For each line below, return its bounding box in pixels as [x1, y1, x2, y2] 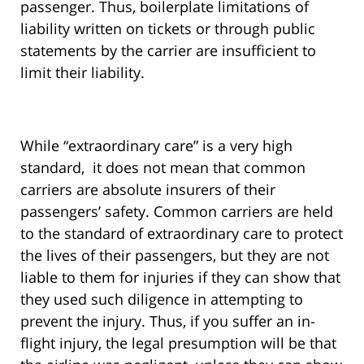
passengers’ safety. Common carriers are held [20, 201, 333, 222]
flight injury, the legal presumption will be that [20, 333, 336, 353]
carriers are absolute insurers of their [20, 180, 275, 200]
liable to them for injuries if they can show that [20, 267, 340, 288]
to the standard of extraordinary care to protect [20, 223, 343, 244]
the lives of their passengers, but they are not [20, 245, 329, 266]
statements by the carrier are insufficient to [20, 41, 316, 61]
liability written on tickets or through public [20, 19, 315, 39]
